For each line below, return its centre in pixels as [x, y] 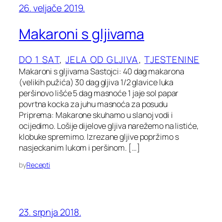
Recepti [38, 165]
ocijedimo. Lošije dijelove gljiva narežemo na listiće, [109, 126]
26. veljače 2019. [52, 8]
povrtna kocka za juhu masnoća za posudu [93, 104]
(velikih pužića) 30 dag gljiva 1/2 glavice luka [96, 83]
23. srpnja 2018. [50, 212]
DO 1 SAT [39, 60]
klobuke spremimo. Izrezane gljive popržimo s [99, 137]
